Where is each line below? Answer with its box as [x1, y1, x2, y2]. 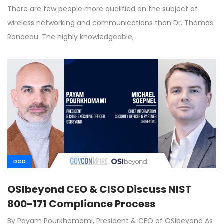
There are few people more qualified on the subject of [7, 3, 198, 14]
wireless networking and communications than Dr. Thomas [7, 17, 213, 28]
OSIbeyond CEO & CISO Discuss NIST [7, 182, 192, 196]
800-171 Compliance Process [7, 196, 155, 211]
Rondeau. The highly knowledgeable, [7, 31, 134, 42]
